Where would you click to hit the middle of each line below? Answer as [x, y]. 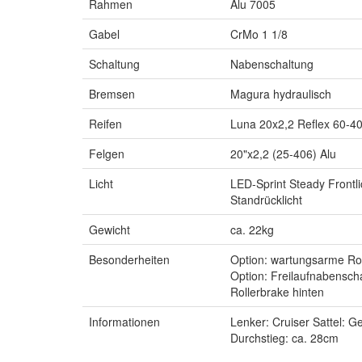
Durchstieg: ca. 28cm [284, 338]
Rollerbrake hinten [277, 292]
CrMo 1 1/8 [259, 34]
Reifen [105, 124]
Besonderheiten [129, 260]
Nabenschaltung [272, 64]
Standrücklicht [266, 200]
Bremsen [112, 94]
